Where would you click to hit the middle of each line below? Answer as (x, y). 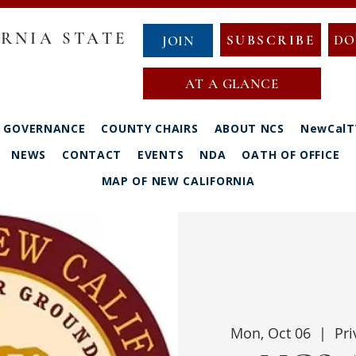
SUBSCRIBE (271, 40)
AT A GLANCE (232, 83)
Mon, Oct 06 (271, 333)
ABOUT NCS (249, 128)
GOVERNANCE (44, 128)
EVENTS (161, 154)
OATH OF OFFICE (291, 154)
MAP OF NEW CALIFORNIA (178, 180)
